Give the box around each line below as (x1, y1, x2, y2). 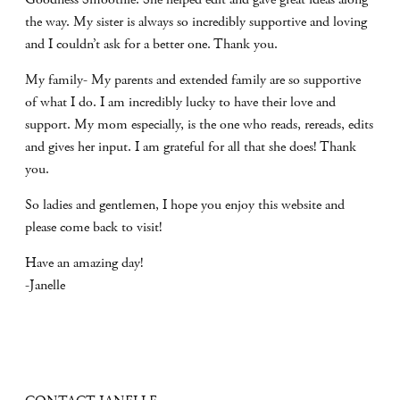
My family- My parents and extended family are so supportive (25, 70, 361, 89)
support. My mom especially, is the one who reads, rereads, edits (25, 114, 373, 134)
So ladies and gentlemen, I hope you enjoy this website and (25, 195, 345, 214)
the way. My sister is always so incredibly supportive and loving (25, 12, 367, 31)
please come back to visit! (25, 217, 162, 237)
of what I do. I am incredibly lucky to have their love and (25, 92, 336, 112)
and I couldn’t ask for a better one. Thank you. (25, 34, 278, 54)
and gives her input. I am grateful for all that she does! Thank (25, 137, 356, 156)
